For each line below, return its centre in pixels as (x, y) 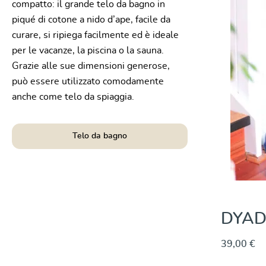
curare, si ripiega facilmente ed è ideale (95, 35)
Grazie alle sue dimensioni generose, (91, 66)
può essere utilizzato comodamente (88, 81)
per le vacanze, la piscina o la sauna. (88, 50)
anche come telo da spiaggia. (73, 97)
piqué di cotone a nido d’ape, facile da (91, 20)
